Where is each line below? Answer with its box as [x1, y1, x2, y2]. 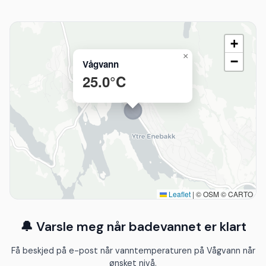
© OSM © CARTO [194, 188, 253, 199]
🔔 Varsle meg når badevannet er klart [20, 218, 246, 235]
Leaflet [167, 188, 191, 199]
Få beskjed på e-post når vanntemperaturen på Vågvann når [11, 245, 255, 256]
